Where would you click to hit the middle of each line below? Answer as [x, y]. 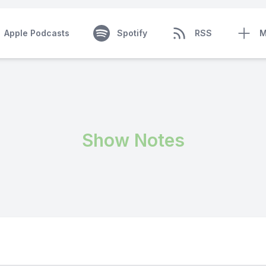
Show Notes [133, 140]
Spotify [132, 33]
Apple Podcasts [37, 33]
